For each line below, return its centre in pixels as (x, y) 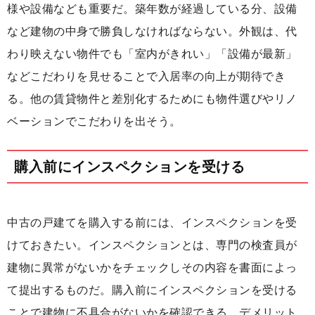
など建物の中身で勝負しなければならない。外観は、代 (152, 32)
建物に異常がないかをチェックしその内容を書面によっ (152, 268)
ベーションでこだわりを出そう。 (94, 122)
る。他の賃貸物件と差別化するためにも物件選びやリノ (152, 99)
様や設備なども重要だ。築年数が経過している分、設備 (152, 9)
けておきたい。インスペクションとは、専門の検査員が (152, 245)
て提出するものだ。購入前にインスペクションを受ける (152, 290)
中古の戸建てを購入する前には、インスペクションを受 (152, 223)
